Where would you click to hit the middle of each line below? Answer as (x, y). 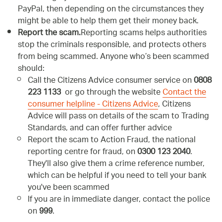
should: (31, 69)
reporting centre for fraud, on (83, 152)
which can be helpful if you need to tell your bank (117, 176)
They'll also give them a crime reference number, (116, 164)
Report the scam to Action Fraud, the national (112, 140)
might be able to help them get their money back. (108, 21)
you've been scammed (69, 188)
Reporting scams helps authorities (144, 33)
